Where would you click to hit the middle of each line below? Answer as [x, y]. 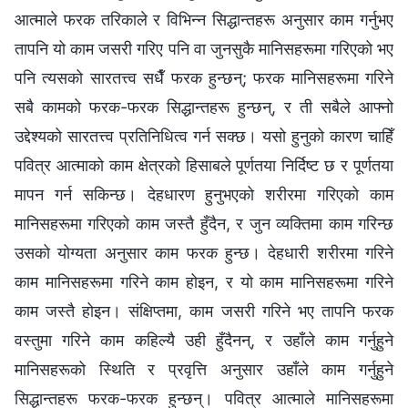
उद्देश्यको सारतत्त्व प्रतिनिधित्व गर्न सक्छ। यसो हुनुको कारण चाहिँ [204, 136]
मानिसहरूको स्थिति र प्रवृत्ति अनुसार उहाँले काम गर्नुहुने [204, 369]
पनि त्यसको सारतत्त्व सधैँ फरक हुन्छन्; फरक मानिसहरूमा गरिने [204, 77]
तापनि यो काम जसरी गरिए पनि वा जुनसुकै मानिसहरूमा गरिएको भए [204, 48]
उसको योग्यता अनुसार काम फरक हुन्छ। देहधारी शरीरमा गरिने [204, 252]
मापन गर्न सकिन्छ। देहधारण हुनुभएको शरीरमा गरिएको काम [204, 194]
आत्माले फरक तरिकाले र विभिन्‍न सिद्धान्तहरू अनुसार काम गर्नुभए [204, 19]
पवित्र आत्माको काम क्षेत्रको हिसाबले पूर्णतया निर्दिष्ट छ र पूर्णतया [204, 165]
